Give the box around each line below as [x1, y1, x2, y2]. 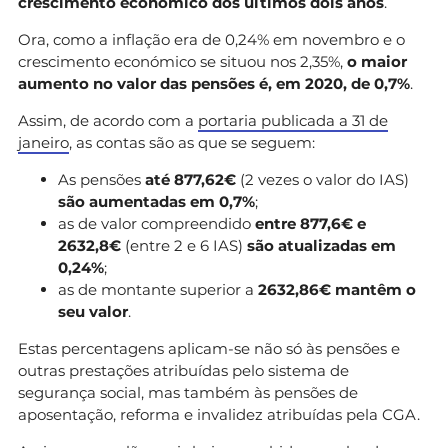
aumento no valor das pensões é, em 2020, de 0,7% [18, 73, 410, 93]
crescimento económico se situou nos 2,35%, [18, 51, 347, 71]
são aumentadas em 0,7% [58, 191, 255, 211]
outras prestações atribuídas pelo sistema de [18, 360, 349, 380]
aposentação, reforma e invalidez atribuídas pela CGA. [18, 404, 420, 424]
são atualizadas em [247, 235, 396, 255]
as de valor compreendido [58, 213, 255, 233]
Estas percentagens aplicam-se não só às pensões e [18, 338, 400, 358]
